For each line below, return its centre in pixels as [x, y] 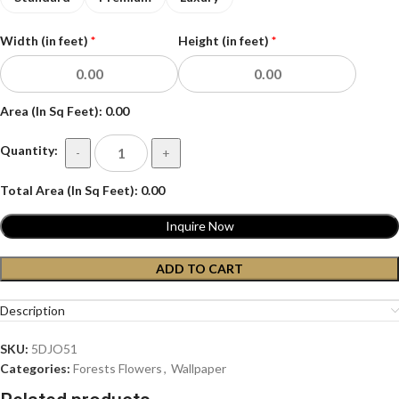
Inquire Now [199, 225]
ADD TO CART [199, 268]
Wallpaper [199, 368]
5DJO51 [54, 348]
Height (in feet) [225, 40]
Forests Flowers [118, 368]
